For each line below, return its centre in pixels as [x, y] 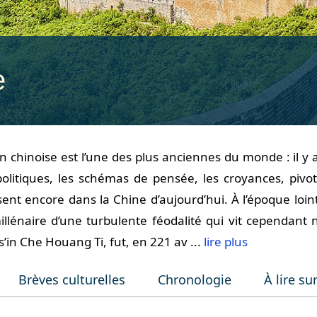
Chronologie [195, 279]
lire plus [226, 242]
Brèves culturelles [72, 279]
